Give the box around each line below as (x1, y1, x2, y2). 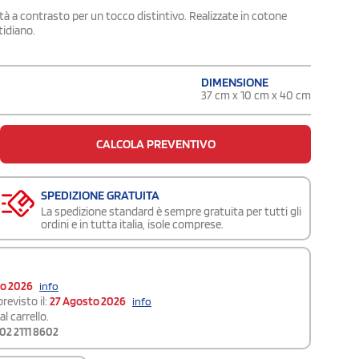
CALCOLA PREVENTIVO (95, 135, 216, 151)
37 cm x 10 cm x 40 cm (201, 87, 311, 103)
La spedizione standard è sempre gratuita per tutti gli (41, 204, 301, 219)
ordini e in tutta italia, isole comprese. (41, 216, 224, 232)
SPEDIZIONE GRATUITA (41, 187, 159, 203)
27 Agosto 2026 (50, 293, 126, 309)
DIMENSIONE (201, 74, 268, 90)
